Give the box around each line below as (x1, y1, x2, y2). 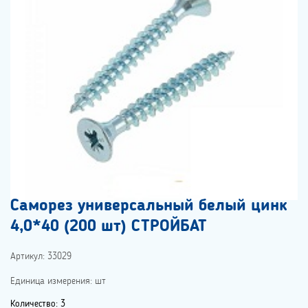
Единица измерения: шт (10, 276, 106, 287)
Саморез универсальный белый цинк (10, 198, 287, 215)
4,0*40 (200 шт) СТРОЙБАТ (10, 219, 207, 236)
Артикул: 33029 (10, 252, 71, 262)
